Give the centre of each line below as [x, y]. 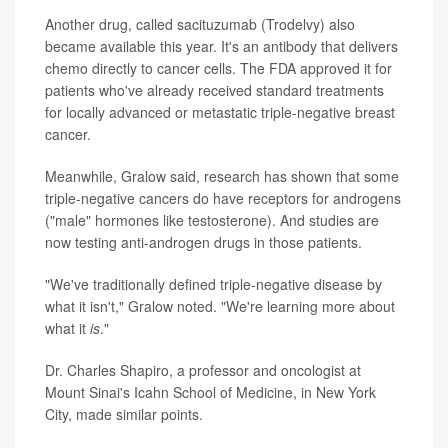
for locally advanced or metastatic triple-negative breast [220, 111]
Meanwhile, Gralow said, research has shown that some [222, 175]
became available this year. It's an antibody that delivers [221, 45]
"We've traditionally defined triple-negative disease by [213, 283]
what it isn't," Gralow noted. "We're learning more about [220, 305]
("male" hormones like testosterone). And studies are [212, 219]
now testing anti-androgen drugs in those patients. [203, 241]
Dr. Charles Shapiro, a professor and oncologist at [203, 369]
